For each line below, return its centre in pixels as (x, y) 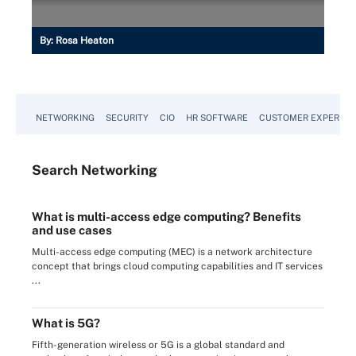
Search (56, 170)
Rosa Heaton (85, 40)
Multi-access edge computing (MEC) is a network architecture (172, 252)
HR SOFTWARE (217, 117)
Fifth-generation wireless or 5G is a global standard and (158, 344)
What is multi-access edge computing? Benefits (166, 216)
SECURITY (127, 117)
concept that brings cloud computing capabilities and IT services (177, 266)
